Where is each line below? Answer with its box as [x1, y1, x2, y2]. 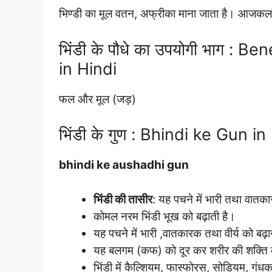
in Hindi [59, 58, 117, 79]
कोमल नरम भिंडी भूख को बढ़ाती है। [93, 209, 236, 223]
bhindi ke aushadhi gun [59, 158, 189, 172]
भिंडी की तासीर [93, 192, 152, 206]
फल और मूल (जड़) [59, 92, 136, 106]
